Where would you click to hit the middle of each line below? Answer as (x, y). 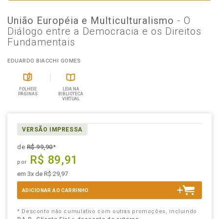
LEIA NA (71, 89)
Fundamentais (41, 42)
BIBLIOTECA (71, 94)
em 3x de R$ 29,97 (43, 174)
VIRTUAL (71, 99)
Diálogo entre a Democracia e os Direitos (104, 31)
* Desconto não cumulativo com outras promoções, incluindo (107, 211)
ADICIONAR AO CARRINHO (55, 190)
